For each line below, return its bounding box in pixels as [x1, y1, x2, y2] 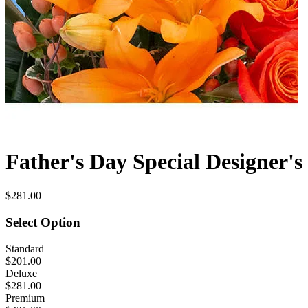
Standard [5, 243, 44, 255]
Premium [5, 292, 45, 305]
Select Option [5, 214, 80, 230]
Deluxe [5, 267, 37, 280]
